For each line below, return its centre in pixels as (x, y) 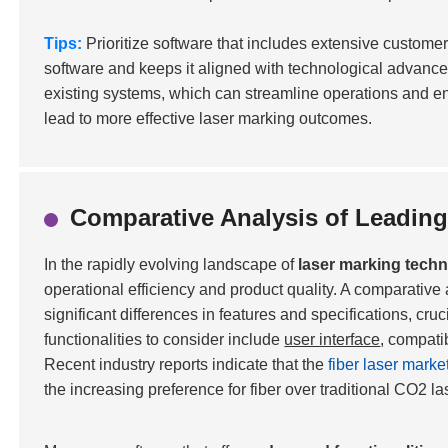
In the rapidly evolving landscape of (171, 264)
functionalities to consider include (164, 339)
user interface (332, 339)
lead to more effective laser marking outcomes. (208, 118)
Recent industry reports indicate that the (186, 364)
